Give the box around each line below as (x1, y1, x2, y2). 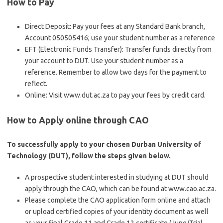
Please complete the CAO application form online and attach (25, 196, 211, 204)
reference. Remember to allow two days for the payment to (25, 68, 207, 76)
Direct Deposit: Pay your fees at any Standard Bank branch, (25, 22, 205, 30)
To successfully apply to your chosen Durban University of (7, 140, 201, 148)
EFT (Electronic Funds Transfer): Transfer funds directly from (25, 45, 212, 53)
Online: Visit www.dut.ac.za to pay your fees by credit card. (25, 91, 206, 99)
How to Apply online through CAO (7, 115, 149, 125)
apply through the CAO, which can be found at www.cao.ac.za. (25, 185, 216, 193)
